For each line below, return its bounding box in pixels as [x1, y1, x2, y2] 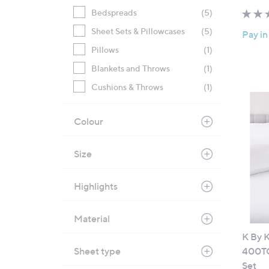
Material [74, 213, 110, 225]
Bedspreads [91, 7, 137, 17]
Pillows [91, 44, 119, 55]
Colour [74, 115, 103, 127]
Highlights [74, 180, 118, 192]
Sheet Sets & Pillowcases [91, 26, 185, 36]
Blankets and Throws [91, 63, 170, 73]
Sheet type [74, 245, 121, 257]
